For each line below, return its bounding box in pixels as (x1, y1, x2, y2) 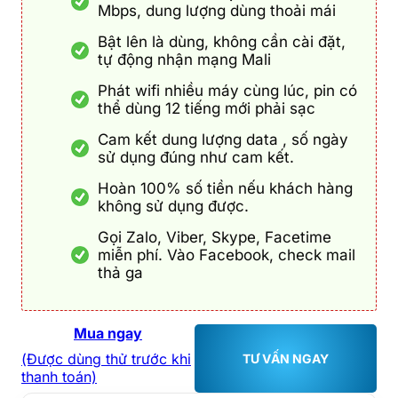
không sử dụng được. (98, 196, 249, 215)
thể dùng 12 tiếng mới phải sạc (98, 99, 315, 117)
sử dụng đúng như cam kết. (98, 147, 294, 166)
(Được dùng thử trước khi (21, 349, 191, 368)
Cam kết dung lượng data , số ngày (98, 130, 348, 148)
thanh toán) (21, 367, 97, 386)
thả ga (98, 263, 143, 282)
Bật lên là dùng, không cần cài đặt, (98, 32, 346, 51)
